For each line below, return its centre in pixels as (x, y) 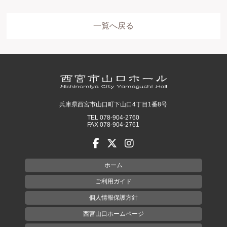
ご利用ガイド (113, 181)
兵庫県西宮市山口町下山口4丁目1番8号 (113, 104)
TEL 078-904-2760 (113, 117)
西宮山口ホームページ (113, 214)
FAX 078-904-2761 (113, 124)
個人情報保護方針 (113, 197)
